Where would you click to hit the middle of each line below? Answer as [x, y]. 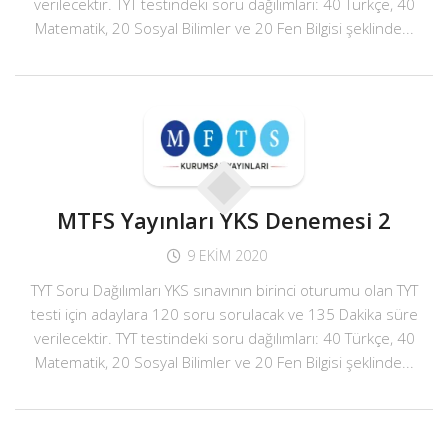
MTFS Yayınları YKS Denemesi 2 [224, 220]
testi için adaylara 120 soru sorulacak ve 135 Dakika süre [224, 314]
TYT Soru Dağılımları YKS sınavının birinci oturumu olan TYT [224, 290]
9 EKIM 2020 [227, 255]
